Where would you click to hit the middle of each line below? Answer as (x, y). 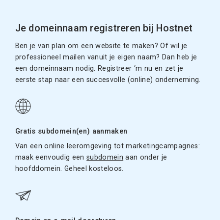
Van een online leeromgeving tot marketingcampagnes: (107, 146)
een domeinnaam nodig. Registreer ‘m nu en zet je (99, 69)
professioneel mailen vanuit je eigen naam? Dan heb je (106, 57)
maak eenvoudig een (51, 157)
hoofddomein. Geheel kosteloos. (69, 169)
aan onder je (145, 157)
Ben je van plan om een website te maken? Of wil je (101, 46)
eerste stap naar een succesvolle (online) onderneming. (108, 80)
